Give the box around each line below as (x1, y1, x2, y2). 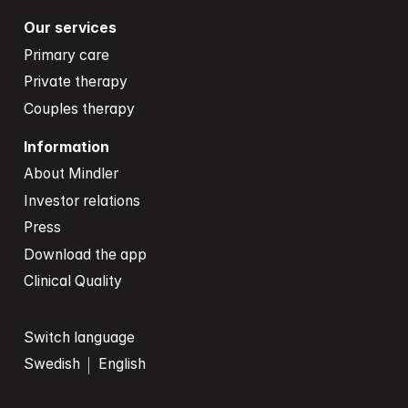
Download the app (23, 245, 147, 263)
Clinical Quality (23, 272, 122, 291)
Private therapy (23, 73, 127, 91)
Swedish (23, 355, 80, 373)
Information (23, 138, 109, 156)
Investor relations (23, 191, 140, 209)
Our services (23, 19, 117, 37)
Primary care (23, 46, 109, 64)
